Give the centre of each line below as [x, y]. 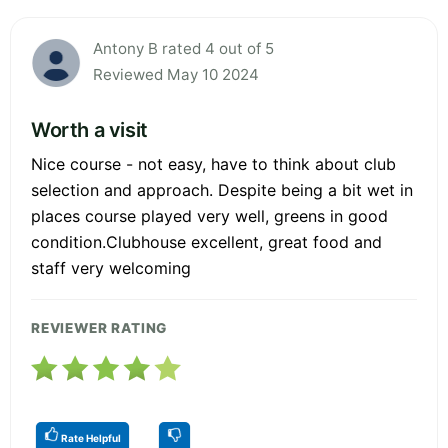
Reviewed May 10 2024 [176, 74]
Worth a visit [89, 129]
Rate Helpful [90, 437]
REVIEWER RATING [99, 327]
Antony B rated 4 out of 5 [183, 48]
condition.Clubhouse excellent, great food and [206, 241]
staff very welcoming [111, 267]
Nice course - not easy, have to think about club [213, 163]
